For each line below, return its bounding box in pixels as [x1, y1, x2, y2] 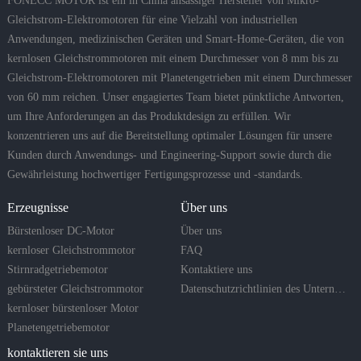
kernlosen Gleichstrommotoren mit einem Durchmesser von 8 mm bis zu [6, 52, 338, 65]
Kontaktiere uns [180, 263, 252, 276]
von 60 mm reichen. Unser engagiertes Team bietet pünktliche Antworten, [6, 91, 344, 104]
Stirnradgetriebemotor [6, 263, 108, 276]
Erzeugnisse [6, 201, 68, 215]
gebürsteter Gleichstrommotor [6, 283, 143, 296]
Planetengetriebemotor [6, 322, 110, 334]
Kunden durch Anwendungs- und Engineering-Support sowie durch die [6, 149, 331, 162]
